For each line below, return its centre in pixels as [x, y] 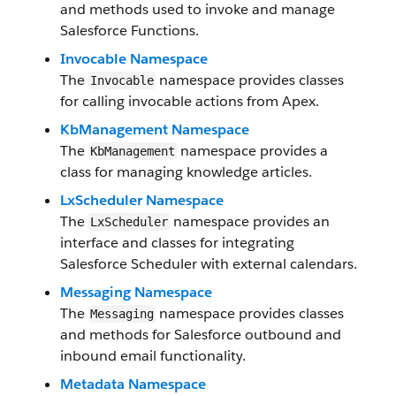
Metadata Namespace [133, 384]
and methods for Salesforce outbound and [201, 335]
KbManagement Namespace [155, 129]
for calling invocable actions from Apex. [190, 101]
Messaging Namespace [136, 292]
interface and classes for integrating [177, 243]
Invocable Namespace [134, 59]
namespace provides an [250, 221]
